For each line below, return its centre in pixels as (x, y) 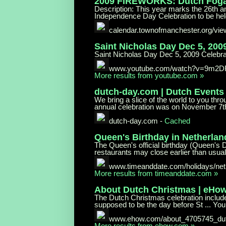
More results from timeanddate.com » (156, 173)
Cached (178, 121)
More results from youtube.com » (149, 75)
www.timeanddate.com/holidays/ (162, 166)
